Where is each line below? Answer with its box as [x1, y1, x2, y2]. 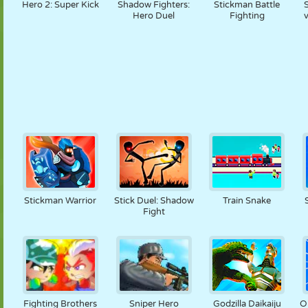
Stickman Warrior [24, 195, 97, 206]
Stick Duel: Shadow [113, 195, 194, 206]
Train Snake [223, 195, 272, 206]
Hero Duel [133, 10, 175, 21]
